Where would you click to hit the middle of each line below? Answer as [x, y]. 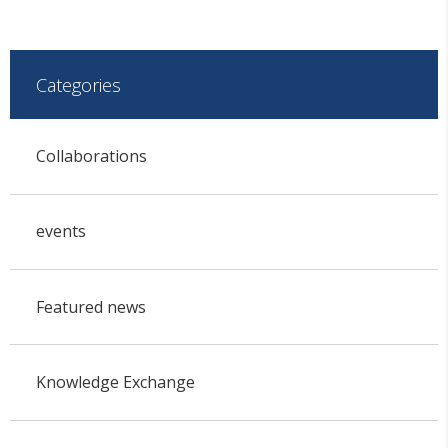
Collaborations [91, 156]
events [60, 231]
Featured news [90, 306]
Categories [78, 84]
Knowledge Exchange [115, 382]
